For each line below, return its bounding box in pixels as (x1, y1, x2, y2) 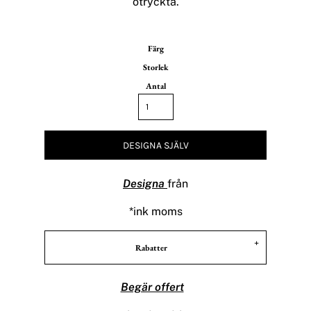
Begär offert (120, 280, 184, 294)
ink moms (133, 205, 183, 219)
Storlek (142, 62, 169, 74)
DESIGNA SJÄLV (122, 140, 189, 152)
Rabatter (135, 242, 167, 254)
